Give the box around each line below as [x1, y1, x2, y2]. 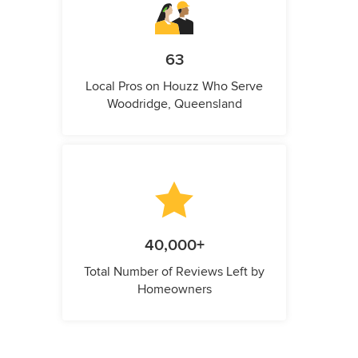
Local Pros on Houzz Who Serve [86, 78, 263, 95]
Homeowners [137, 281, 212, 298]
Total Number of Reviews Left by [84, 264, 265, 280]
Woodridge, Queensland [106, 96, 242, 113]
